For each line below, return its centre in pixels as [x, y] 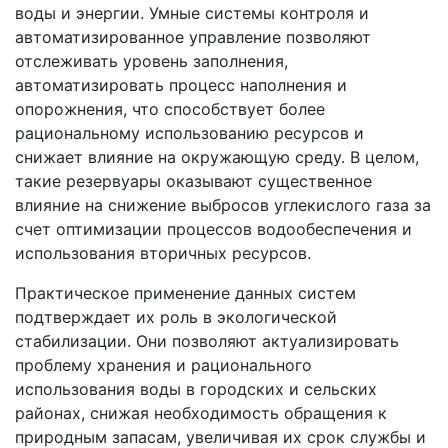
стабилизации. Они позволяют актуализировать [207, 341]
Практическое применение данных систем [185, 293]
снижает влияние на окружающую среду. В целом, [217, 157]
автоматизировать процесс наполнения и [181, 85]
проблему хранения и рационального [163, 365]
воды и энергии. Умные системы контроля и [192, 13]
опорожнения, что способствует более [170, 109]
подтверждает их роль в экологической [176, 317]
